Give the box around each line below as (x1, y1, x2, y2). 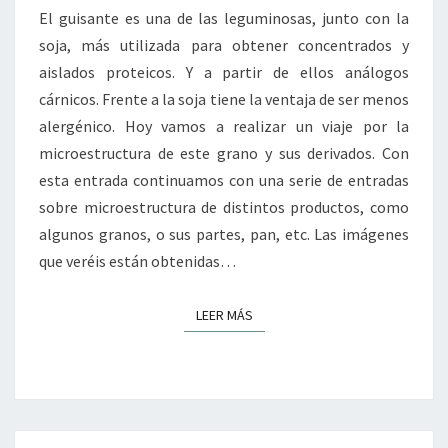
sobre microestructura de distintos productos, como (39, 197, 409, 218)
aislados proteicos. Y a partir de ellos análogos (39, 62, 409, 83)
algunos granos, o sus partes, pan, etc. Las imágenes (39, 224, 409, 245)
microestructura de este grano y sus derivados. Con (39, 143, 409, 164)
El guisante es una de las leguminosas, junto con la (39, 8, 409, 29)
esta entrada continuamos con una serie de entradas (39, 170, 409, 191)
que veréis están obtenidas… (39, 251, 236, 272)
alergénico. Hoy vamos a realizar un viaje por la (39, 116, 409, 137)
